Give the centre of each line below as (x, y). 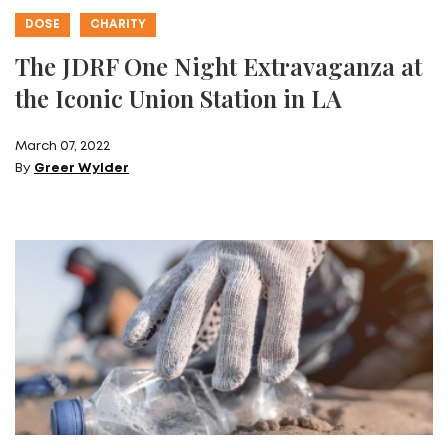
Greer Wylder (81, 168)
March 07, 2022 (62, 146)
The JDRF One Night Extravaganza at (218, 65)
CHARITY (118, 24)
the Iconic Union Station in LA (178, 97)
